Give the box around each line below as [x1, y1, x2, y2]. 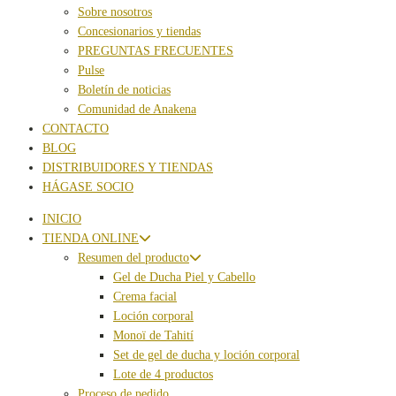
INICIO [42, 212, 81, 226]
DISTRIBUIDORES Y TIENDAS [42, 161, 213, 175]
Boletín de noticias [78, 83, 171, 97]
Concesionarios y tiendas [78, 25, 201, 39]
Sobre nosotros [78, 5, 152, 19]
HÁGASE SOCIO [42, 180, 133, 194]
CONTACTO [42, 122, 109, 136]
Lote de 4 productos [113, 368, 213, 382]
